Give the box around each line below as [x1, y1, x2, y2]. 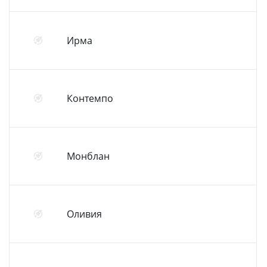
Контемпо [67, 91, 113, 105]
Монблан [67, 149, 110, 163]
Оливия [67, 207, 102, 221]
